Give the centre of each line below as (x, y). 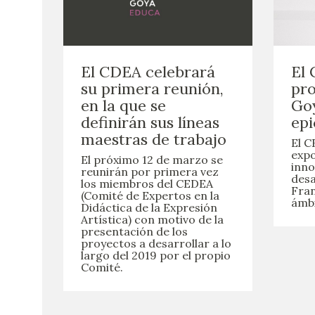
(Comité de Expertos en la (150, 196)
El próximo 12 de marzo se (152, 160)
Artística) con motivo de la (152, 220)
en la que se (123, 106)
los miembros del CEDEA (147, 184)
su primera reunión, (152, 89)
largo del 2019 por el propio (156, 256)
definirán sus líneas (150, 123)
